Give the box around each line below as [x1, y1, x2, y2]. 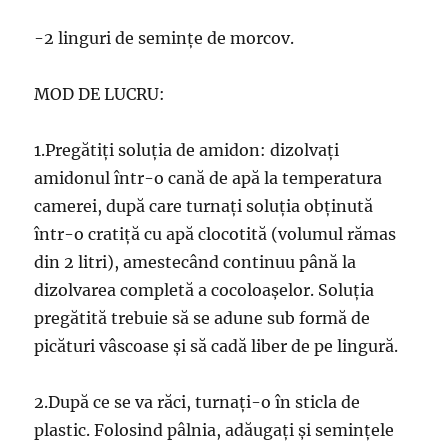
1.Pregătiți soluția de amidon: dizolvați [34, 140, 340, 161]
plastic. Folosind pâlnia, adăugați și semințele [34, 420, 395, 441]
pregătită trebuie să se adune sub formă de [34, 308, 371, 329]
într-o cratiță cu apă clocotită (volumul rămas [34, 224, 397, 245]
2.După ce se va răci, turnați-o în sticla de [34, 392, 361, 413]
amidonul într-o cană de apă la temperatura [34, 168, 383, 189]
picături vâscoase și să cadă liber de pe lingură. [34, 336, 399, 357]
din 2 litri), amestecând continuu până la [34, 252, 357, 273]
